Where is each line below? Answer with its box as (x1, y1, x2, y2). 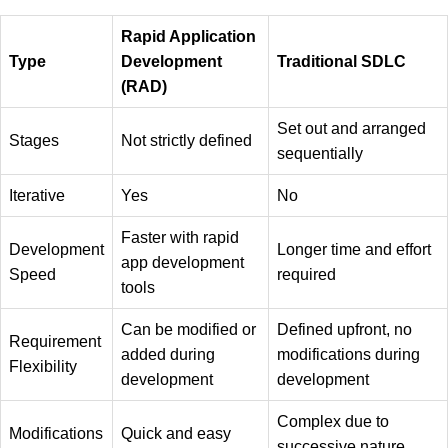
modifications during (277, 346, 420, 364)
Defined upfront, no (277, 321, 412, 339)
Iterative (9, 187, 65, 205)
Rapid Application (121, 28, 256, 46)
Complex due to (277, 413, 389, 431)
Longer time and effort (277, 241, 431, 259)
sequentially (277, 145, 363, 163)
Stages (9, 132, 59, 150)
